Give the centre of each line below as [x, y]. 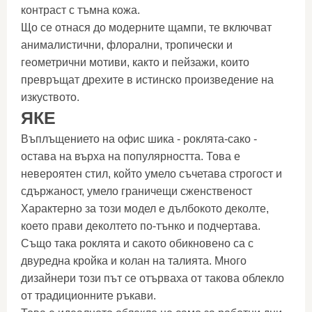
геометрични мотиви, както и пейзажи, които [135, 62]
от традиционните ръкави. [88, 296]
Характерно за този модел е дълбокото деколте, [145, 209]
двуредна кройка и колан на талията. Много [134, 261]
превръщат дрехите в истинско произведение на [147, 80]
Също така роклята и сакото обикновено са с [137, 243]
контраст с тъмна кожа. [80, 10]
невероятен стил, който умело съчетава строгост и [151, 174]
